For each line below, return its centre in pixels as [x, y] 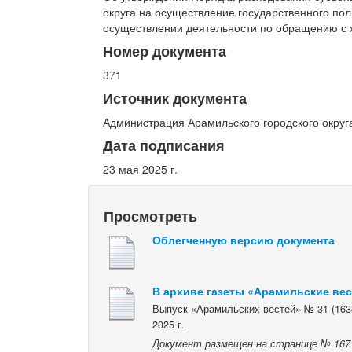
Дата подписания [164, 145]
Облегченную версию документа [244, 239]
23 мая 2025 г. [141, 169]
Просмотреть [151, 215]
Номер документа [165, 50]
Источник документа [175, 97]
